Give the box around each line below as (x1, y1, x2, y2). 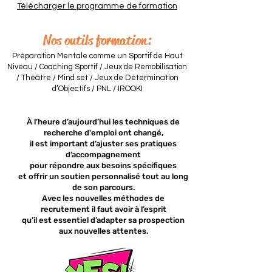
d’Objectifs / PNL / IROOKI (52, 84, 143, 93)
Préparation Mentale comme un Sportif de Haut (12, 52, 183, 60)
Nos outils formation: (43, 32, 151, 49)
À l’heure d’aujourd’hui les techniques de (27, 117, 180, 126)
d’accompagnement (66, 150, 141, 159)
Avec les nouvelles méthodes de (42, 194, 165, 203)
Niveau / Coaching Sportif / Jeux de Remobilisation (7, 63, 187, 71)
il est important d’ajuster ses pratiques (30, 139, 177, 148)
